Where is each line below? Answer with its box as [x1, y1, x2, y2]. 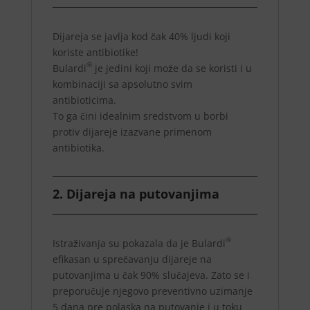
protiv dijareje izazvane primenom [52, 125, 212, 139]
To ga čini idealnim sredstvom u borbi [52, 109, 228, 123]
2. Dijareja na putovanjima [52, 185, 219, 203]
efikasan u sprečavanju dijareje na [52, 253, 212, 266]
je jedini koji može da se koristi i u [91, 62, 252, 75]
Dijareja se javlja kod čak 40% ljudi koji [52, 30, 230, 44]
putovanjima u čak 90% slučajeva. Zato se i [52, 268, 250, 282]
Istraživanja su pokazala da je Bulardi [52, 237, 226, 250]
